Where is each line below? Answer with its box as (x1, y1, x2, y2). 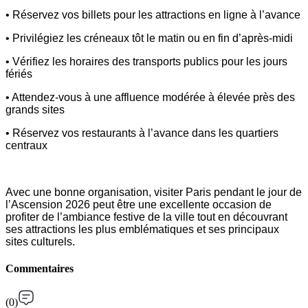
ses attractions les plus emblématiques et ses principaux (5, 223, 279, 235)
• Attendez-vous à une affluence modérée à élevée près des (5, 91, 295, 103)
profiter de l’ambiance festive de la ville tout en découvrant (5, 210, 287, 223)
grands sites (5, 103, 65, 115)
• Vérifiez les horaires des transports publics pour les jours (5, 55, 287, 67)
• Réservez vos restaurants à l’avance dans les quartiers (5, 126, 278, 139)
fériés (5, 67, 32, 80)
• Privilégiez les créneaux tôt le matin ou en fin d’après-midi (5, 32, 293, 44)
